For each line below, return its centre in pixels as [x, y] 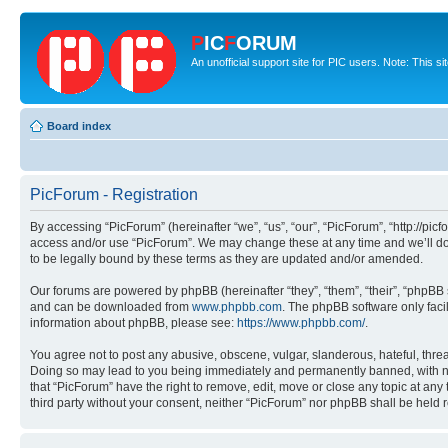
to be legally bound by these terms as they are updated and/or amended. [226, 259]
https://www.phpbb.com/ [301, 323]
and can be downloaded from [111, 307]
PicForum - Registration [114, 194]
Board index [79, 126]
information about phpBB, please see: [133, 323]
